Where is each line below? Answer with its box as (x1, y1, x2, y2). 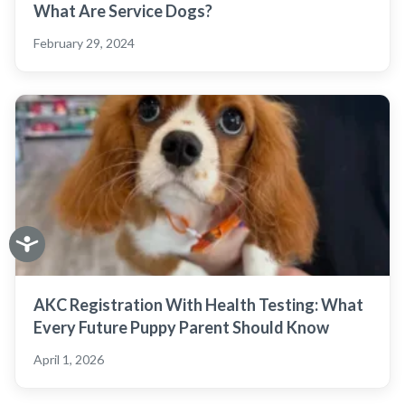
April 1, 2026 (33, 352, 104, 367)
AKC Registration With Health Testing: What (33, 295, 363, 315)
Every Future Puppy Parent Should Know (33, 317, 329, 337)
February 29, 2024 (33, 35, 135, 51)
